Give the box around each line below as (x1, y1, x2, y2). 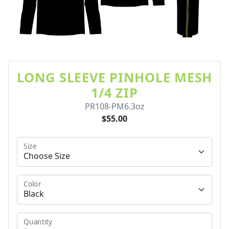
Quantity (24, 217, 53, 227)
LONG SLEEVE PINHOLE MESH (17, 68, 212, 86)
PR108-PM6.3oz (84, 101, 145, 112)
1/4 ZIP (91, 84, 138, 102)
